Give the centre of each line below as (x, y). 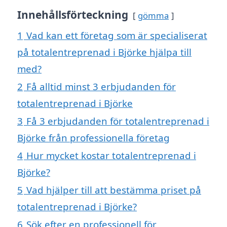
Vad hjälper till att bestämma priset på (114, 190)
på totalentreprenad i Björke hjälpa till (104, 52)
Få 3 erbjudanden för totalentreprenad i (118, 121)
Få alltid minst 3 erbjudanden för (101, 87)
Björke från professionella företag (93, 138)
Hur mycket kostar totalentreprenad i (111, 156)
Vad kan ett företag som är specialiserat (117, 35)
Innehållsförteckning (73, 15)
